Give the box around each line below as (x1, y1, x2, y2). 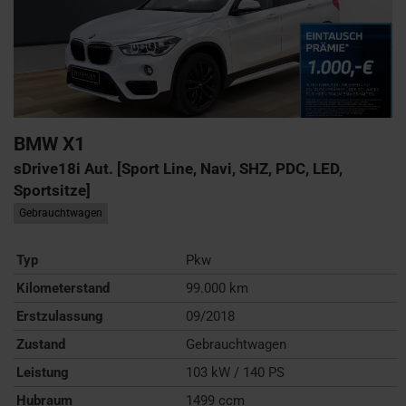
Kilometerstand (16, 279, 110, 296)
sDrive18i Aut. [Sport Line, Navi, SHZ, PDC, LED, (14, 159, 343, 178)
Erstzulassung (16, 307, 103, 324)
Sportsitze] (14, 180, 91, 199)
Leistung (16, 363, 69, 381)
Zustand (16, 335, 65, 353)
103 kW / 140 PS (186, 363, 285, 381)
